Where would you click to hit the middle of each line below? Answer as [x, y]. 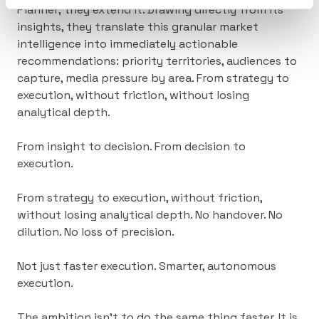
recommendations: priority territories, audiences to [157, 61]
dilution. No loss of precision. [96, 231]
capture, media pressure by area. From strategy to [153, 78]
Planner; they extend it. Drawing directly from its [150, 9]
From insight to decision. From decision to [131, 146]
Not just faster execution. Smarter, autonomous [147, 266]
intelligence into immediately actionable [127, 43]
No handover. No [239, 214]
